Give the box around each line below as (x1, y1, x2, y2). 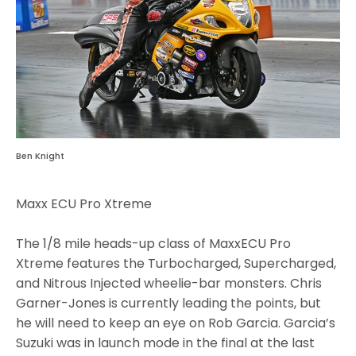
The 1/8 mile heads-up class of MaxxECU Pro (16, 234, 292, 253)
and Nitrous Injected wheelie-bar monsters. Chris (16, 273, 323, 292)
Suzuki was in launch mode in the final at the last (16, 333, 315, 352)
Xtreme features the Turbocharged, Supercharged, (16, 253, 337, 273)
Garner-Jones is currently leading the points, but (16, 293, 322, 312)
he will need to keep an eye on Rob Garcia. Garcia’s (16, 313, 336, 332)
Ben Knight (16, 149, 64, 162)
